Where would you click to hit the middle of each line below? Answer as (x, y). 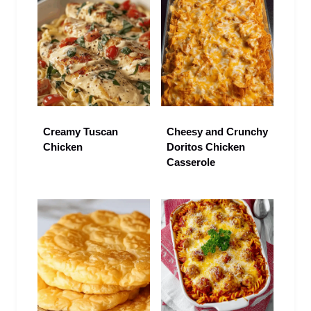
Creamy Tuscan (81, 132)
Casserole (191, 162)
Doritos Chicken (206, 147)
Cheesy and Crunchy (217, 132)
